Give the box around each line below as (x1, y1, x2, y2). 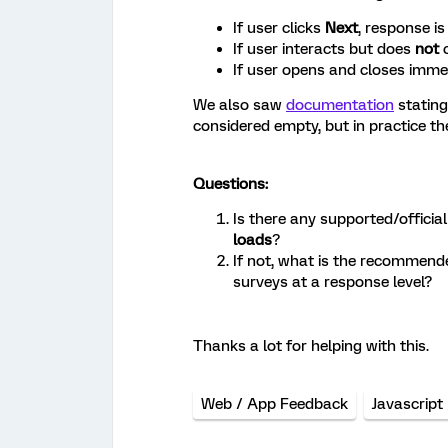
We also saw (193, 96, 286, 114)
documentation (286, 96, 394, 114)
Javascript (372, 395, 443, 413)
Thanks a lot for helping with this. (193, 337, 429, 355)
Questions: (193, 175, 268, 193)
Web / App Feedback (201, 395, 348, 413)
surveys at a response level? (233, 273, 432, 291)
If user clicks (233, 19, 325, 37)
